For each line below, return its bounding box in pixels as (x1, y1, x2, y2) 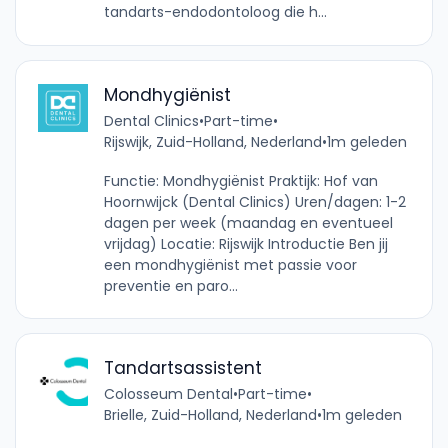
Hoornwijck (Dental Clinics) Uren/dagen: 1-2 (103, 191, 406, 212)
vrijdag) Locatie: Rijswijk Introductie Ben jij (103, 233, 388, 254)
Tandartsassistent (103, 355, 262, 380)
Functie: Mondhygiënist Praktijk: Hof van (103, 170, 378, 191)
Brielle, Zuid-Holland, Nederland (103, 404, 317, 425)
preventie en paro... (103, 275, 238, 296)
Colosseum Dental (103, 383, 233, 404)
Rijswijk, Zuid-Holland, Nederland (103, 131, 322, 152)
